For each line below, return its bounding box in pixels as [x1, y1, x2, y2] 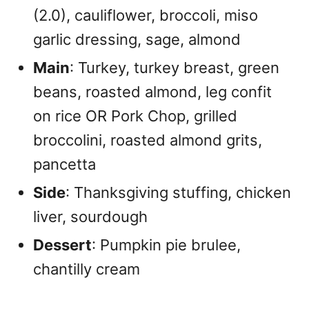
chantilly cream [33, 260, 140, 278]
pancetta [33, 155, 96, 173]
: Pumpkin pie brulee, [92, 236, 241, 254]
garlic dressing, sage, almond [33, 30, 241, 48]
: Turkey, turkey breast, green [70, 59, 279, 77]
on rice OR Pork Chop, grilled [33, 107, 237, 125]
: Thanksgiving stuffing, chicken [66, 183, 291, 201]
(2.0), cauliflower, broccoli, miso [33, 6, 258, 24]
